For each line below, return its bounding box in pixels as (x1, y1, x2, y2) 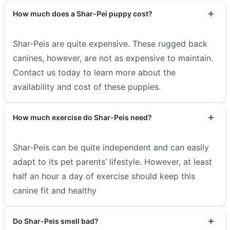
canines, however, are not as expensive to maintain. (13, 52, 213, 63)
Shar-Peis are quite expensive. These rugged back (13, 38, 207, 49)
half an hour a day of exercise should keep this (13, 170, 195, 181)
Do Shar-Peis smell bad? (13, 216, 99, 225)
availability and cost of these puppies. (13, 81, 161, 92)
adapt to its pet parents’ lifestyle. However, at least (13, 156, 212, 167)
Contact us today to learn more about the (13, 67, 176, 78)
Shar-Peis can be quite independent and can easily (13, 142, 209, 152)
